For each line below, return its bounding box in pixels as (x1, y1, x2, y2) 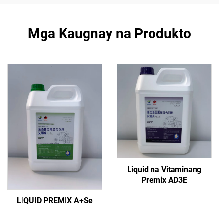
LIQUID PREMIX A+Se (17, 196, 93, 206)
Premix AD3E (141, 175, 187, 185)
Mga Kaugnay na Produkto (28, 25, 191, 42)
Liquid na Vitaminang (127, 165, 201, 174)
